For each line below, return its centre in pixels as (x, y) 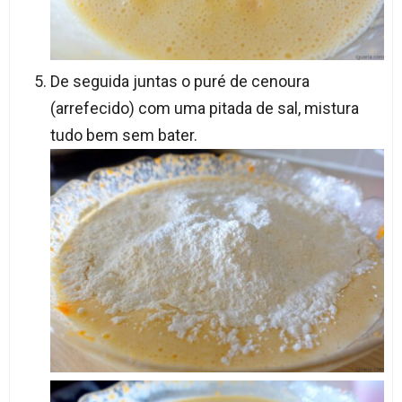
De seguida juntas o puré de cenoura (179, 82)
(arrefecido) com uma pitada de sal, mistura (204, 109)
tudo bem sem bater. (123, 135)
